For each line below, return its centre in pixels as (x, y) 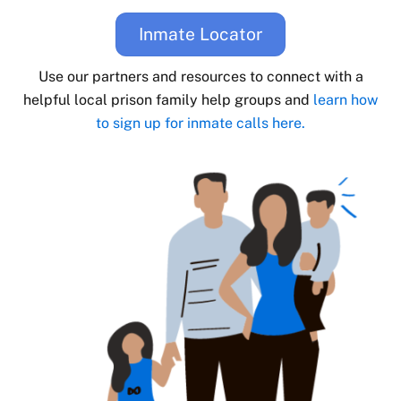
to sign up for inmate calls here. (200, 123)
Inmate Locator (200, 34)
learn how (346, 99)
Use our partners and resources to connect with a (200, 76)
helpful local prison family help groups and (168, 99)
